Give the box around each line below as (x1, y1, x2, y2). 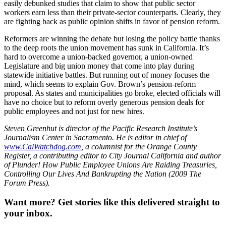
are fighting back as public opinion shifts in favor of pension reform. (4, 17, 220, 26)
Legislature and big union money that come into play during (4, 61, 194, 70)
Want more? (4, 197, 55, 208)
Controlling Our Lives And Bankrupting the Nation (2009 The (4, 169, 201, 178)
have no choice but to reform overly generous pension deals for (4, 97, 204, 106)
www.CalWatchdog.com (4, 142, 81, 151)
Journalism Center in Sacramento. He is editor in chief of (4, 133, 187, 142)
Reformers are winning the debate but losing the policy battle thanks (4, 34, 220, 43)
